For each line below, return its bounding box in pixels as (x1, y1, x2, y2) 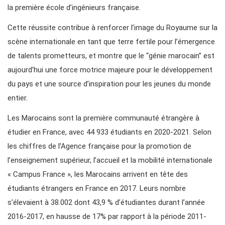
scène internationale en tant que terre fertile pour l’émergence (8, 37, 215, 47)
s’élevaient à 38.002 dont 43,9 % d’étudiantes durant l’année (8, 198, 205, 207)
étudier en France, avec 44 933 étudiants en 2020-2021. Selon (8, 128, 211, 137)
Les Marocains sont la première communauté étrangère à (8, 114, 199, 123)
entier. (8, 93, 28, 103)
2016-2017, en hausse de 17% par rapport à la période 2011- (8, 212, 206, 221)
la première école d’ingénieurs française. (8, 3, 141, 13)
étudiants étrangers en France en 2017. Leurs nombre (8, 184, 186, 193)
